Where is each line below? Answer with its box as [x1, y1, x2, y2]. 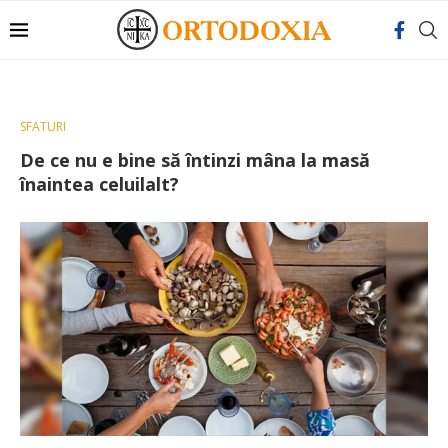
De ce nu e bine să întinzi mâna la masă [20, 148, 370, 172]
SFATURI [20, 118, 66, 135]
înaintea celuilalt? [20, 172, 179, 196]
